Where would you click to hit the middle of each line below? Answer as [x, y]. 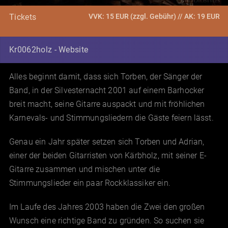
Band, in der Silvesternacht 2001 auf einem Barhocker [107, 90]
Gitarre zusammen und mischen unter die [85, 169]
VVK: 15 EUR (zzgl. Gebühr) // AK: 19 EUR [154, 16]
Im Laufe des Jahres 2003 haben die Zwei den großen [107, 207]
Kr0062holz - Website [49, 49]
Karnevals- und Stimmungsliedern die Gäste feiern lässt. [111, 118]
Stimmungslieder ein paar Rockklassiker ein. [90, 183]
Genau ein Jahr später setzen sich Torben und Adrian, [107, 141]
